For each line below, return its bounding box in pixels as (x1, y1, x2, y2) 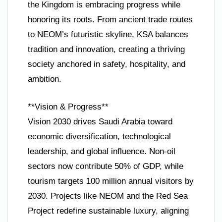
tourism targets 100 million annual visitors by (28, 176, 194, 186)
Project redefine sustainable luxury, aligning (28, 206, 189, 216)
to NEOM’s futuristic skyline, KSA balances (28, 30, 188, 40)
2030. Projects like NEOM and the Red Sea (28, 191, 188, 201)
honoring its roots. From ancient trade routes (28, 15, 193, 25)
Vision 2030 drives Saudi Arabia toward (28, 116, 172, 126)
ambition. (28, 74, 61, 84)
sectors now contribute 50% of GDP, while (28, 161, 183, 171)
